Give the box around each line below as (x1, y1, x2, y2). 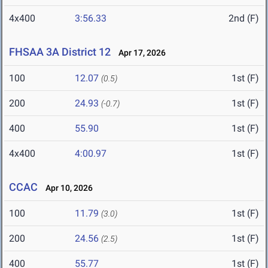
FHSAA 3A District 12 (9, 45, 111, 59)
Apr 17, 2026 (113, 48, 166, 58)
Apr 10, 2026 (40, 183, 93, 193)
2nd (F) (229, 13, 259, 25)
